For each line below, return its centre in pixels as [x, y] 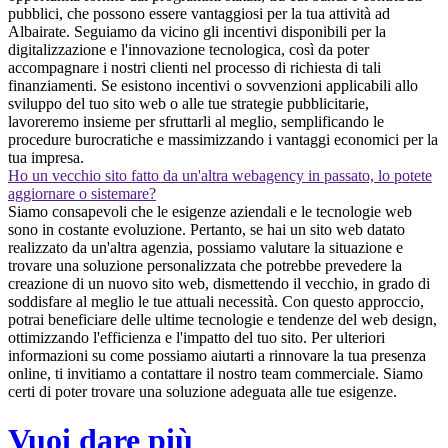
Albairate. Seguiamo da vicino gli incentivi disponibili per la [197, 31]
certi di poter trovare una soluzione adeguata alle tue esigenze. [202, 391]
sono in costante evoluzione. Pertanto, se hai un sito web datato [206, 229]
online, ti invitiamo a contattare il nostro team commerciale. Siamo [215, 373]
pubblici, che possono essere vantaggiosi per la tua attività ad [199, 13]
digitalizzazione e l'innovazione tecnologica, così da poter [188, 49]
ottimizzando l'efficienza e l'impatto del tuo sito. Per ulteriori [196, 337]
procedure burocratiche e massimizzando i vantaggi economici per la [223, 139]
